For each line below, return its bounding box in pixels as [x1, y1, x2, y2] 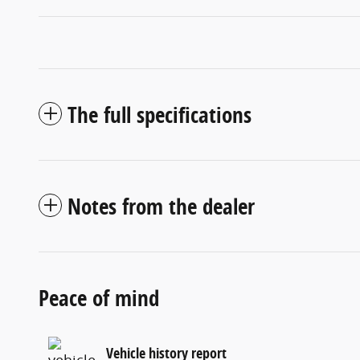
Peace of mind [39, 282, 159, 313]
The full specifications [67, 99, 252, 129]
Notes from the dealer [67, 190, 255, 221]
